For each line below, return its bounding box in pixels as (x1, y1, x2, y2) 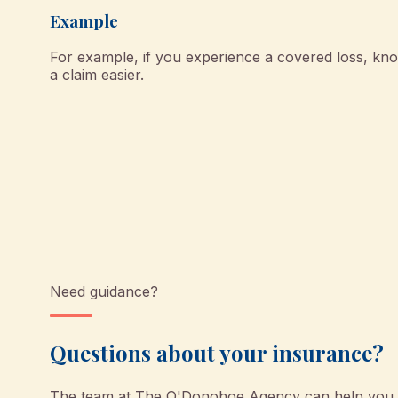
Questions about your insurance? (50, 338, 384, 368)
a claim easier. (50, 66, 144, 84)
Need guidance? (50, 283, 158, 301)
